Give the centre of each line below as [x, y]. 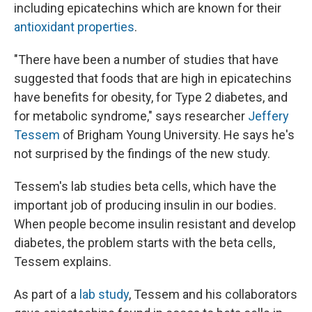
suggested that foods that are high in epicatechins [153, 79]
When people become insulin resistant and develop [155, 224]
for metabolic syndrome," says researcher [131, 116]
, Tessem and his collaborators [213, 295]
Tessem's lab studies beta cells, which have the [145, 187]
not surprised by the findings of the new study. [142, 154]
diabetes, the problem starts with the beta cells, [145, 243]
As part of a [47, 295]
